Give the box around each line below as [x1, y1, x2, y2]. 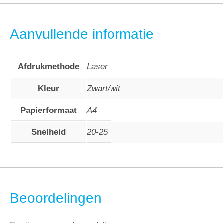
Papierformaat [20, 106, 77, 115]
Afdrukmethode [17, 62, 79, 72]
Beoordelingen [10, 190, 102, 206]
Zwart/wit [87, 84, 120, 94]
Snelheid [31, 127, 66, 137]
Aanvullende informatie [10, 26, 154, 42]
